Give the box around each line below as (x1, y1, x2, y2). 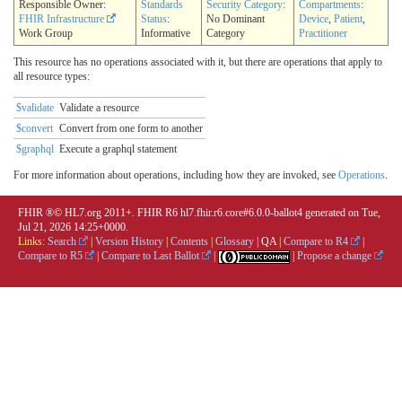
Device (299, 12, 328, 25)
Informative (141, 26, 190, 39)
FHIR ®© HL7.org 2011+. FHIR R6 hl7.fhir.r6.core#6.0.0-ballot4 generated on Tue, (18, 205, 380, 219)
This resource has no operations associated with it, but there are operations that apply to (13, 55, 382, 68)
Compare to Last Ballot (101, 249, 202, 262)
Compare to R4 (284, 234, 351, 248)
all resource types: (13, 69, 90, 83)
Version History (95, 234, 163, 248)
